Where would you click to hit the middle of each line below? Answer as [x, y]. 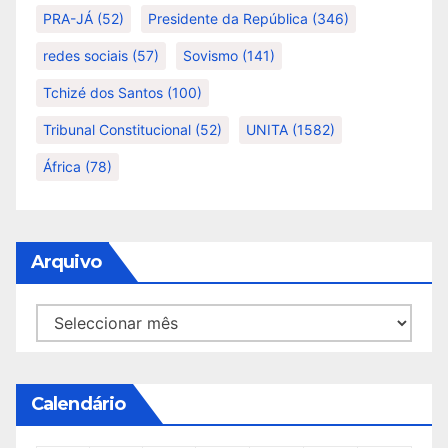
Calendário [78, 404]
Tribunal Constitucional [117, 129]
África [62, 166]
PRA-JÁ [68, 18]
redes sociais [85, 55]
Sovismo [210, 55]
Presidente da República [228, 18]
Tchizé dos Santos [103, 92]
